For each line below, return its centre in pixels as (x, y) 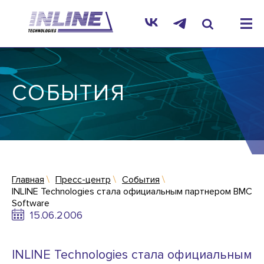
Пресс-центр (83, 180)
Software (31, 203)
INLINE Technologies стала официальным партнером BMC (132, 192)
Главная (28, 180)
